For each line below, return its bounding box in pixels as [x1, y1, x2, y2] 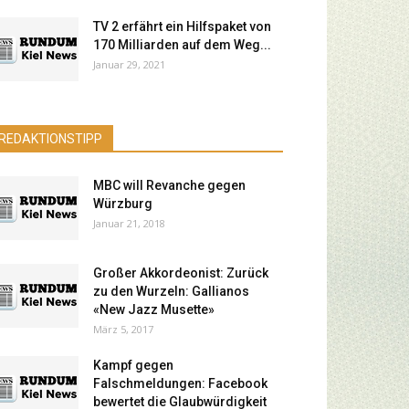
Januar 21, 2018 [93, 216, 165, 230]
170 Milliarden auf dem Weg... [93, 37, 271, 52]
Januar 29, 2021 [93, 58, 165, 71]
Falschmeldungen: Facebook [93, 376, 267, 391]
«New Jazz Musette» [93, 302, 215, 317]
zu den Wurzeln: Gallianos [93, 284, 249, 299]
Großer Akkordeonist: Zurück [93, 266, 268, 280]
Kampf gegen [93, 358, 173, 372]
